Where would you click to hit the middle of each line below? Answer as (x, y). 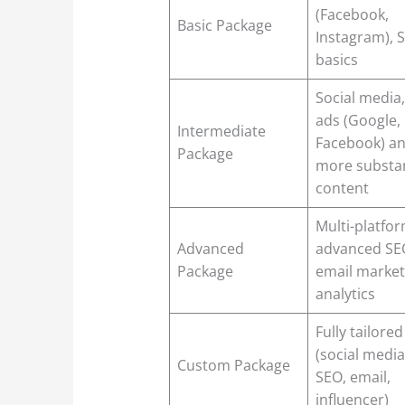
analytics (346, 293)
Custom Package (234, 365)
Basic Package (225, 25)
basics (337, 59)
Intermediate (222, 131)
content (343, 188)
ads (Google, (358, 120)
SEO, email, (353, 377)
